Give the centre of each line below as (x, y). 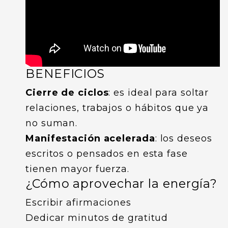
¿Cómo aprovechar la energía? (122, 183)
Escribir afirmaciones (78, 202)
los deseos (186, 138)
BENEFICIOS (65, 73)
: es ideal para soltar (159, 92)
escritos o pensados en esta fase (107, 153)
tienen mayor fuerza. (77, 169)
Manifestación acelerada (90, 138)
